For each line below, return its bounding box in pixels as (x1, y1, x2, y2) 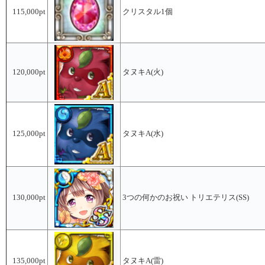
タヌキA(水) (122, 129, 163, 138)
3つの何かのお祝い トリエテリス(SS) (122, 193, 249, 202)
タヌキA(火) (122, 67, 163, 76)
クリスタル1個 (122, 7, 173, 16)
